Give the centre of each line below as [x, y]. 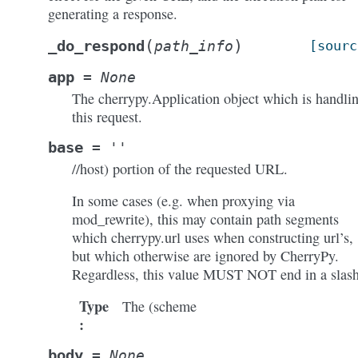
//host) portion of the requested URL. [180, 169]
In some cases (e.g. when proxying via [183, 201]
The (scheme [159, 306]
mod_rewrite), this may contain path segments [205, 219]
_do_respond [96, 46]
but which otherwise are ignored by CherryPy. [205, 256]
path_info [194, 46]
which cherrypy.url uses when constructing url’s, [213, 237]
